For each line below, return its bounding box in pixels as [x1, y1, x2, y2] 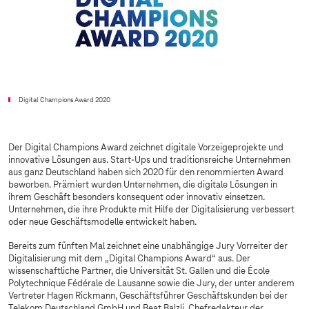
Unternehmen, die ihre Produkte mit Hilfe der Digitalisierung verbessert [8, 205, 295, 216]
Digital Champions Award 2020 [19, 97, 110, 105]
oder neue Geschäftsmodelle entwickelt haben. [8, 217, 197, 228]
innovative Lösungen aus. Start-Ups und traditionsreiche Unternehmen [8, 155, 290, 166]
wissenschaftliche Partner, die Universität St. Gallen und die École [8, 266, 270, 277]
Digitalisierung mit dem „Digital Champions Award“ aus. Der [8, 254, 250, 265]
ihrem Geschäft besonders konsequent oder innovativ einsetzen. [8, 192, 265, 203]
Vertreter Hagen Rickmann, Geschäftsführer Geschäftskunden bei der [8, 291, 288, 302]
